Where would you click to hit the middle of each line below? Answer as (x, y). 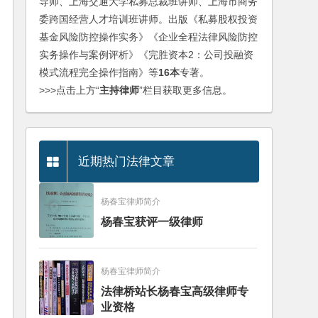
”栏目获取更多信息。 (186, 90)
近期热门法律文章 (127, 161)
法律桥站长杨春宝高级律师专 (174, 292)
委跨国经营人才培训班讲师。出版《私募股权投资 (149, 19)
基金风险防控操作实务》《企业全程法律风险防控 (149, 37)
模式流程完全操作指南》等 (99, 72)
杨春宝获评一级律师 (152, 222)
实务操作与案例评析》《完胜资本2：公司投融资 (147, 55)
